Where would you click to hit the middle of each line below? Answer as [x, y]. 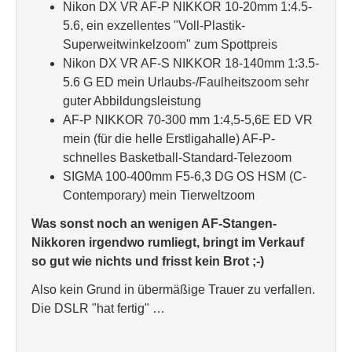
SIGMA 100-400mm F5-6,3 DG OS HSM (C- [185, 176]
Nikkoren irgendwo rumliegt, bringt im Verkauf [168, 242]
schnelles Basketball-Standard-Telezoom [177, 158]
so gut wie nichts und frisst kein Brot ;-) [148, 261]
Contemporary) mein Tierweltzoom [159, 195]
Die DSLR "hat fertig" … [98, 308]
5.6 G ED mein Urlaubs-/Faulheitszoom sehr [186, 82]
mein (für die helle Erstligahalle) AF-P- [169, 139]
